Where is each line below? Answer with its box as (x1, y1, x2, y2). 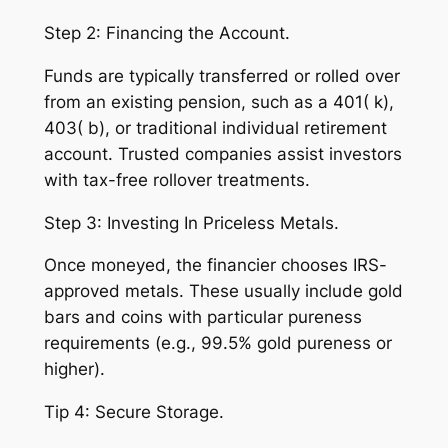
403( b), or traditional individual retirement (43, 117, 387, 138)
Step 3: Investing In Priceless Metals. (43, 212, 339, 233)
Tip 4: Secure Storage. (43, 402, 224, 423)
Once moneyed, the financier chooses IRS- (43, 255, 387, 276)
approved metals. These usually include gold (43, 281, 403, 302)
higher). (43, 359, 105, 380)
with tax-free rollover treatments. (43, 169, 310, 190)
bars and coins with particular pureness (43, 307, 362, 328)
